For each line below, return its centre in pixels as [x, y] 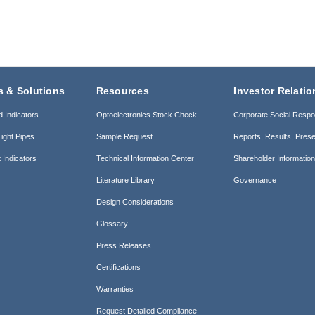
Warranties [115, 289]
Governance [255, 180]
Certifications [118, 267]
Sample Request [124, 136]
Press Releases [123, 245]
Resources [122, 90]
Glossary [112, 223]
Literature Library [125, 180]
